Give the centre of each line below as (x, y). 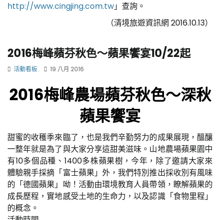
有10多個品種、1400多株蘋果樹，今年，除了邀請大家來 (110, 161)
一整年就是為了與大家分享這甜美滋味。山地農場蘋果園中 (110, 149)
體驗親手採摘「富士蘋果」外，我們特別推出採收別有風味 (110, 172)
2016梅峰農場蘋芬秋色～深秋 (110, 95)
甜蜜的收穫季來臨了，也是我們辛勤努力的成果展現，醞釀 (110, 137)
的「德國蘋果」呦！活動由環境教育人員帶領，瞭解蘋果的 (110, 184)
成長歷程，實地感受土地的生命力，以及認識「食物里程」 (110, 196)
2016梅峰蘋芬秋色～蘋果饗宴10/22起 (99, 53)
